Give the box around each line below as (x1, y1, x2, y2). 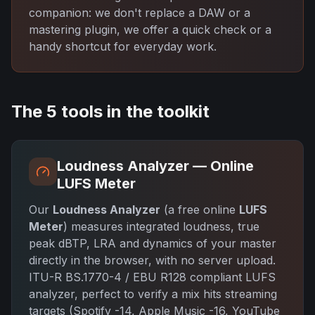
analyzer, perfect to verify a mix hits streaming (29, 287, 277, 301)
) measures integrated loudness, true (63, 219, 259, 233)
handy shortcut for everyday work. (29, 39, 217, 53)
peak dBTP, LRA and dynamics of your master (29, 236, 276, 250)
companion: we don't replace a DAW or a (29, 6, 250, 20)
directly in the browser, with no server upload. (29, 253, 276, 267)
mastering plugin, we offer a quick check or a (29, 22, 271, 37)
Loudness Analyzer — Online (57, 157, 254, 174)
